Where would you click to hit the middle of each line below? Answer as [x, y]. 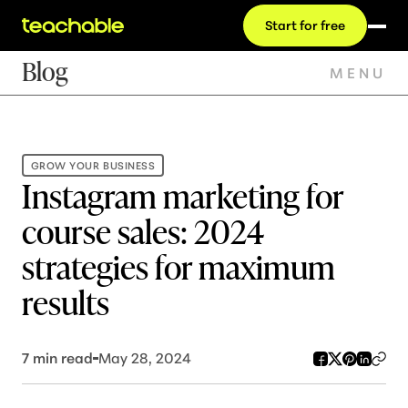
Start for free [305, 25]
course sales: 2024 [143, 230]
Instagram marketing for [183, 195]
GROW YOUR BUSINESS [93, 165]
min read [61, 358]
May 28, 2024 [145, 358]
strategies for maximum [178, 266]
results [66, 301]
